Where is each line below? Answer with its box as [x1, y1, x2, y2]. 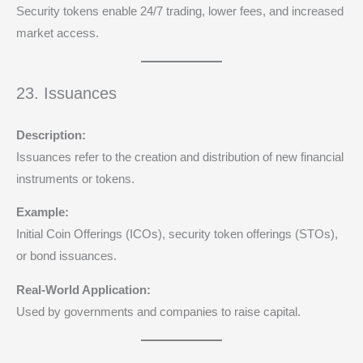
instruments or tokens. [16, 172, 135, 186]
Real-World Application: [16, 283, 151, 297]
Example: [16, 206, 69, 220]
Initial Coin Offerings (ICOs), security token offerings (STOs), [16, 228, 338, 241]
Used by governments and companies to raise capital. [16, 305, 301, 318]
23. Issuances [16, 83, 117, 102]
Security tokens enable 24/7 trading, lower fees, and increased [16, 4, 344, 18]
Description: [16, 128, 86, 142]
